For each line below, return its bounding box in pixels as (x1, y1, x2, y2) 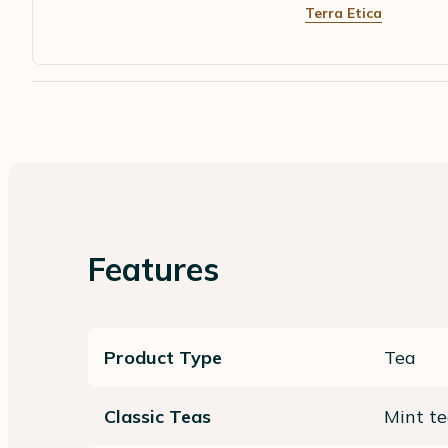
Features (88, 248, 219, 289)
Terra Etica (305, 3, 382, 22)
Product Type (104, 345, 222, 369)
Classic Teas (104, 404, 211, 428)
